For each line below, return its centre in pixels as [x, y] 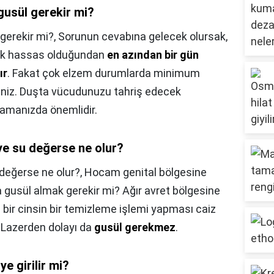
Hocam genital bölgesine [146, 172]
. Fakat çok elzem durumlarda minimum [104, 73]
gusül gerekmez [135, 228]
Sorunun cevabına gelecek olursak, [143, 37]
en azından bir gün [153, 55]
